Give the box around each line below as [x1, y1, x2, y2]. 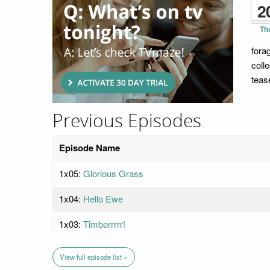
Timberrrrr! [83, 217, 125, 230]
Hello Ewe [83, 192, 123, 205]
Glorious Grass [83, 166, 143, 180]
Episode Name [59, 140, 120, 154]
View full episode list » [60, 251, 128, 262]
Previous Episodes [52, 110, 201, 133]
